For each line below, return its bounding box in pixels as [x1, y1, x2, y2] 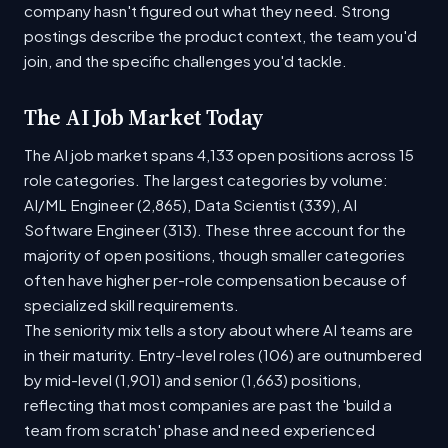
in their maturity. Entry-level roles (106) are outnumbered [24, 345, 422, 365]
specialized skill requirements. [24, 295, 239, 315]
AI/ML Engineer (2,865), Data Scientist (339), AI [24, 195, 357, 215]
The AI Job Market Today [24, 103, 265, 133]
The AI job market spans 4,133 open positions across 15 [24, 145, 414, 165]
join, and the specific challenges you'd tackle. [24, 51, 347, 71]
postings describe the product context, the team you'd [24, 26, 417, 46]
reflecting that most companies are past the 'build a [24, 395, 392, 415]
